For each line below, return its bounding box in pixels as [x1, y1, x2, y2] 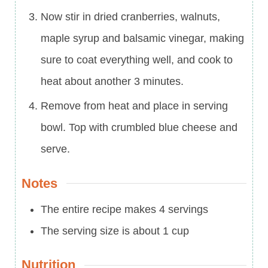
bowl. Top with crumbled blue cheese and [41, 121, 237, 133]
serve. [41, 142, 70, 155]
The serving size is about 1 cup [41, 224, 189, 237]
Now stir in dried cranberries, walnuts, [41, 10, 220, 23]
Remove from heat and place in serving [41, 99, 228, 112]
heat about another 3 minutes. [41, 75, 184, 87]
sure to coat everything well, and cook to [41, 53, 233, 66]
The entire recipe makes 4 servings [41, 203, 208, 215]
